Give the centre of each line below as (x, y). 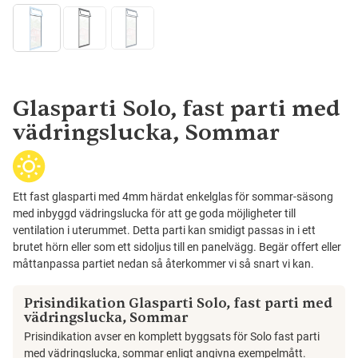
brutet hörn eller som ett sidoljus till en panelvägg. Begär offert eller (177, 247)
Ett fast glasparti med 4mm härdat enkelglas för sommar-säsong (173, 197)
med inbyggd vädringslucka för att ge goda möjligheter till (154, 214)
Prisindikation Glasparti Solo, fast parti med (178, 304)
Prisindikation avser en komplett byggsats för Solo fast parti (172, 337)
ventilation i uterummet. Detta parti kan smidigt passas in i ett (164, 231)
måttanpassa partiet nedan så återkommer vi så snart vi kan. (163, 264)
